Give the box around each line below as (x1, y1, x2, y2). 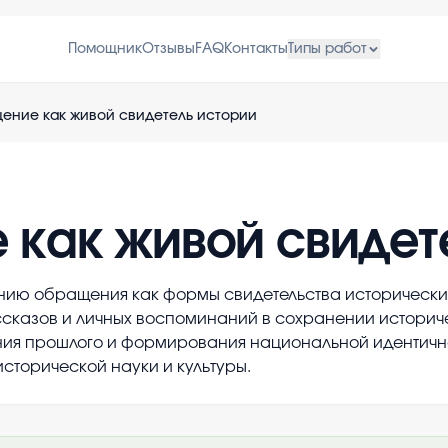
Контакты (223, 42, 288, 56)
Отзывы (141, 42, 195, 56)
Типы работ (287, 42, 367, 56)
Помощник (67, 42, 142, 56)
